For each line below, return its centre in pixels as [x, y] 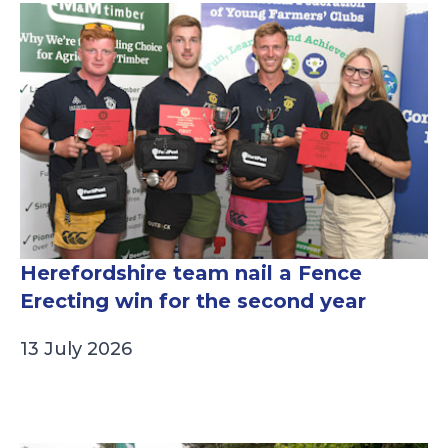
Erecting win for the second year [193, 301]
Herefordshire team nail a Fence [191, 273]
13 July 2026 [76, 349]
